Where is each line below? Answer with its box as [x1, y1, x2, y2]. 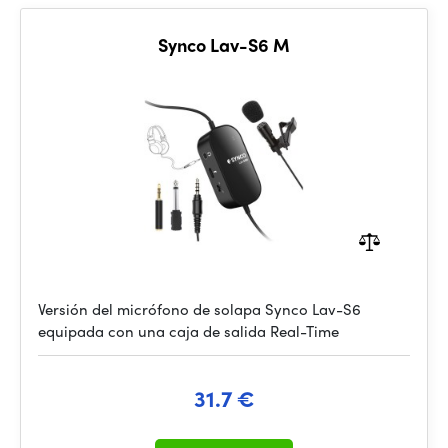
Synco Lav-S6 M [158, 32, 290, 57]
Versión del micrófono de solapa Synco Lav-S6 [38, 298, 361, 320]
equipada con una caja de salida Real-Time [38, 320, 339, 342]
